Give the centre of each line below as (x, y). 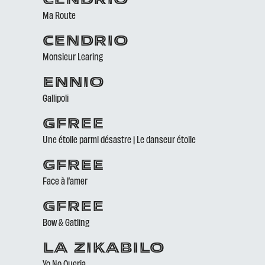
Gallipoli (56, 98)
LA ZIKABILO (104, 249)
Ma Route (59, 15)
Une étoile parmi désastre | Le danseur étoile (119, 139)
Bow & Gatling (66, 222)
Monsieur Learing (73, 56)
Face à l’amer (65, 180)
